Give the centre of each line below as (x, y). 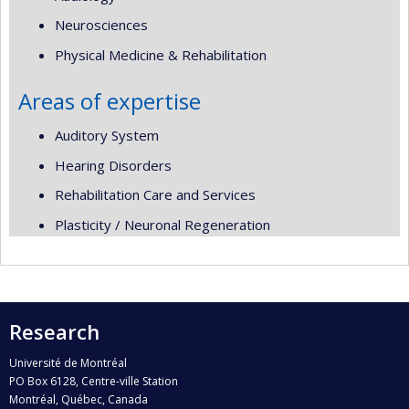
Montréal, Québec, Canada (79, 399)
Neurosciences (101, 25)
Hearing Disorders (113, 165)
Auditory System (107, 135)
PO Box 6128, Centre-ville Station (94, 381)
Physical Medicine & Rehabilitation (161, 54)
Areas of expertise (110, 100)
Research (54, 331)
